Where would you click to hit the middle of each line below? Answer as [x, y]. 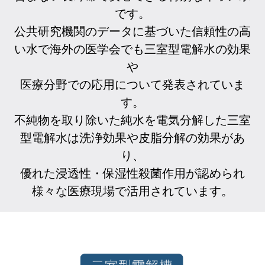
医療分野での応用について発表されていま [132, 84]
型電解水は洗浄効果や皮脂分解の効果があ [132, 138]
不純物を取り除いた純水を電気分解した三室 [132, 120]
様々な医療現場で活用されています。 [132, 191]
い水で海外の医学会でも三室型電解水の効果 [132, 49]
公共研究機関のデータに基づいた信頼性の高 [132, 31]
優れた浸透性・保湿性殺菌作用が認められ [132, 173]
